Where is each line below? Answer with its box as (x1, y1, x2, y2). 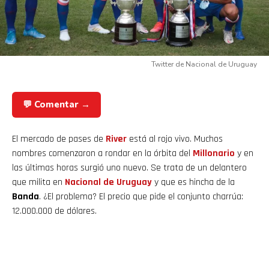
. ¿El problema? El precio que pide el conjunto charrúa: (39, 190, 243, 204)
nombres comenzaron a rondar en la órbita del (12, 147, 193, 160)
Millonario (193, 147, 237, 160)
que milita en (12, 176, 65, 189)
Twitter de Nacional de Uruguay (151, 59, 257, 70)
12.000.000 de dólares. (12, 205, 97, 218)
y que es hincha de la (154, 176, 235, 189)
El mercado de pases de (12, 133, 106, 146)
